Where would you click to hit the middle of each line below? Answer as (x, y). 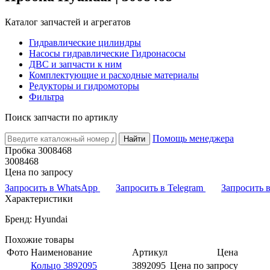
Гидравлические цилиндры (85, 42)
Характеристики (39, 198)
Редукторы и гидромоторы (84, 86)
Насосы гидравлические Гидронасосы (107, 53)
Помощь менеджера (193, 138)
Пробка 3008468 (38, 150)
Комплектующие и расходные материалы (114, 75)
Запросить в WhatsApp (52, 187)
